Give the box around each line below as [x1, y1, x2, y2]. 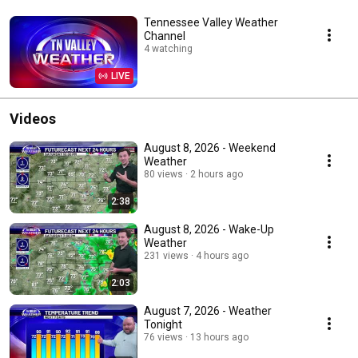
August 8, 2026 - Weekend [144, 141, 276, 155]
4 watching [144, 43, 193, 55]
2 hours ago [190, 169, 243, 181]
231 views [144, 250, 189, 262]
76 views [144, 332, 183, 344]
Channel [144, 30, 185, 43]
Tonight [144, 318, 182, 332]
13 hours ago [190, 332, 249, 344]
